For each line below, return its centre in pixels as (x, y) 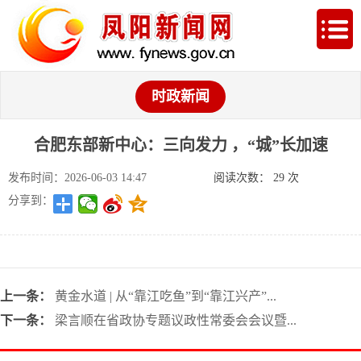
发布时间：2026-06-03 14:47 (77, 178)
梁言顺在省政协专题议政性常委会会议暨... (176, 320)
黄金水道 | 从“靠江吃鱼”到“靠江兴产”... (166, 296)
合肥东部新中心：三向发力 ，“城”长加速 (180, 145)
